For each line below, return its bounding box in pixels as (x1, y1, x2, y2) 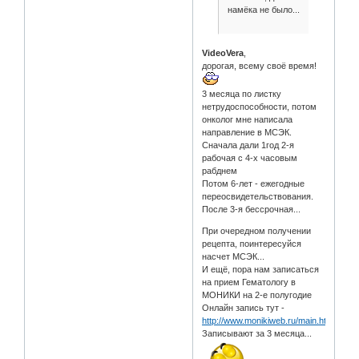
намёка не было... (227, 4, 300, 14)
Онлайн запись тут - (202, 302, 285, 313)
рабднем (202, 165, 238, 175)
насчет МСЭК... (202, 251, 265, 261)
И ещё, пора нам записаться (202, 264, 320, 274)
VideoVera (202, 47, 244, 58)
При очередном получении (202, 225, 312, 236)
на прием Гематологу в (202, 276, 296, 287)
